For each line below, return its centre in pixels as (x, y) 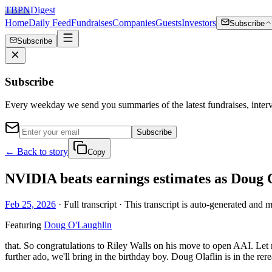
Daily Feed (50, 23)
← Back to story (36, 152)
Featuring (23, 225)
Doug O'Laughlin (78, 225)
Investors (199, 23)
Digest (43, 10)
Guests (168, 23)
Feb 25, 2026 (30, 205)
